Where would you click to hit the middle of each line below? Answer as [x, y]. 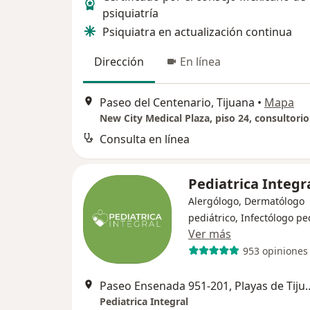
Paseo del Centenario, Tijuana [177, 103]
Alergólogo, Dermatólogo [246, 201]
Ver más [210, 234]
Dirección [119, 62]
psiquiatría [130, 13]
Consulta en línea [145, 139]
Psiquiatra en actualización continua [197, 32]
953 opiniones [275, 250]
